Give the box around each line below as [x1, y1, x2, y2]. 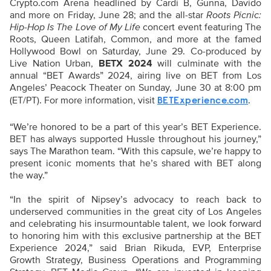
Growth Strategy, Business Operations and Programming [10, 254, 261, 267]
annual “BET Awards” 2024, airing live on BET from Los [10, 70, 261, 82]
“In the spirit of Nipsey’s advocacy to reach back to [10, 194, 261, 206]
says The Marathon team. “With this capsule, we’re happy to [10, 145, 261, 158]
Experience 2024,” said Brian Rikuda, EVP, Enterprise [10, 242, 261, 255]
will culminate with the [152, 57, 261, 70]
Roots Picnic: [206, 9, 262, 22]
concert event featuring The [140, 21, 262, 34]
